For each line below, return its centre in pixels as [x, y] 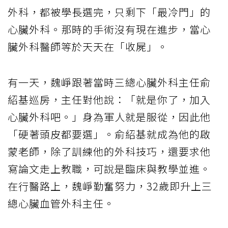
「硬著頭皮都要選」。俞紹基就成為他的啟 [109, 134]
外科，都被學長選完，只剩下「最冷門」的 [109, 12]
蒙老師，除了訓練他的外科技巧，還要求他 [109, 152]
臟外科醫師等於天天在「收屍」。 [88, 47]
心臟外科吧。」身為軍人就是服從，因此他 [109, 117]
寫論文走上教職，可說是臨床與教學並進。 [109, 169]
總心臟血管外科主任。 [61, 204]
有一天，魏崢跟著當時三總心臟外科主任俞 [109, 82]
